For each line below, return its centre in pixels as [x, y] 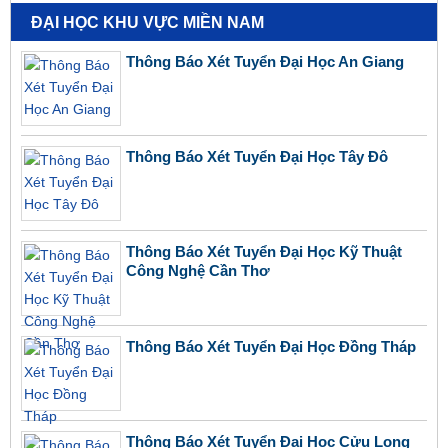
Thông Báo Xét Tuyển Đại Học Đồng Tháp [271, 347]
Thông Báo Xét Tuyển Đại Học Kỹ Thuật [264, 252]
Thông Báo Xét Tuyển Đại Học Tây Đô [257, 157]
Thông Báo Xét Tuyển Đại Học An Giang [265, 62]
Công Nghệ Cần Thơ [198, 271]
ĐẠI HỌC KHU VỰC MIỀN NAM [147, 23]
